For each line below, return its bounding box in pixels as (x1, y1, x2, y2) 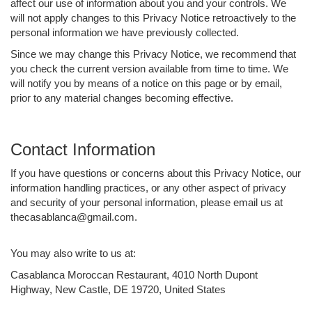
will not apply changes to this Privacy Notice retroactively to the (10, 11, 296, 24)
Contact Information (10, 139, 155, 159)
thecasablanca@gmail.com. (10, 210, 137, 223)
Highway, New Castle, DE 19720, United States (10, 283, 226, 295)
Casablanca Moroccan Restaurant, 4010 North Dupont (10, 268, 258, 281)
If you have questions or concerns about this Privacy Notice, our (10, 166, 301, 179)
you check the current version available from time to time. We (10, 62, 288, 75)
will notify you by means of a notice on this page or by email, (10, 77, 282, 89)
